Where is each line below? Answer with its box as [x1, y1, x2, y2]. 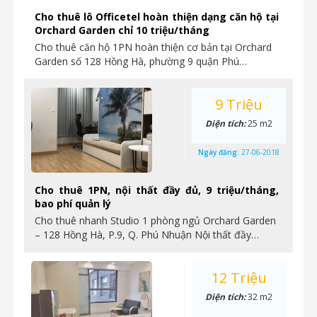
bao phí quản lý [35, 197, 111, 210]
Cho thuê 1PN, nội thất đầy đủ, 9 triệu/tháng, [35, 183, 279, 197]
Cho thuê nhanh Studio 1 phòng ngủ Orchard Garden [35, 214, 276, 227]
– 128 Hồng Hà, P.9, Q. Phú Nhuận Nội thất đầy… [35, 228, 259, 241]
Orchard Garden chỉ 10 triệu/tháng [35, 23, 209, 37]
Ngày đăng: [198, 147, 241, 157]
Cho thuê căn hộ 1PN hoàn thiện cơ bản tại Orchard [35, 40, 272, 54]
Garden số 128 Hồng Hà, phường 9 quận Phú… [35, 54, 247, 68]
